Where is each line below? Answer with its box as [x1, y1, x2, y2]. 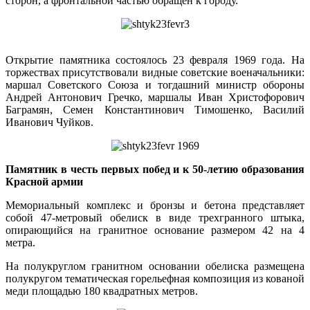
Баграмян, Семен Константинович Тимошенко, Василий [6, 104, 304, 116]
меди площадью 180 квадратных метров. [6, 285, 198, 298]
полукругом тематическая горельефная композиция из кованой [6, 273, 304, 285]
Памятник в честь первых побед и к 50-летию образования [6, 163, 304, 176]
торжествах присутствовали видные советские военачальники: [6, 66, 304, 79]
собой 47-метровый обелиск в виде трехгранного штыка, [6, 212, 304, 224]
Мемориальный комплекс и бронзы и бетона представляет [6, 199, 304, 212]
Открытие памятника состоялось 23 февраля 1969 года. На [6, 54, 304, 66]
